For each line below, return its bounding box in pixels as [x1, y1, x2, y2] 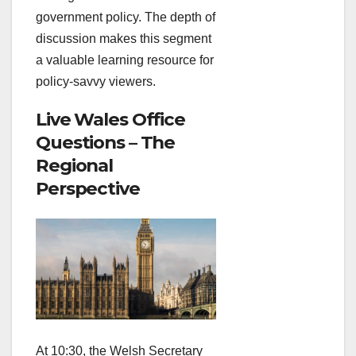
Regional [36, 154, 114, 177]
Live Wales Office [36, 108, 185, 131]
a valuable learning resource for [36, 53, 214, 68]
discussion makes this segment [36, 32, 211, 46]
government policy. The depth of [36, 10, 215, 25]
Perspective [36, 177, 140, 200]
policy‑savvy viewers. [36, 75, 156, 89]
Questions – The [36, 131, 176, 154]
